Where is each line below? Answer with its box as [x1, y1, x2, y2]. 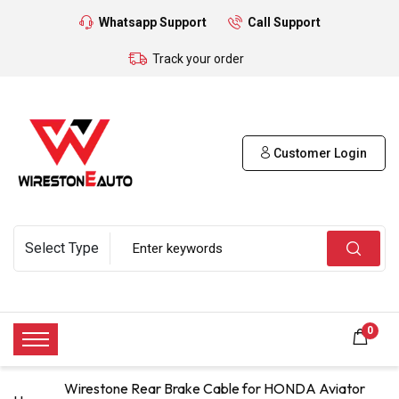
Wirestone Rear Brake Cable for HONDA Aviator [64, 379, 365, 397]
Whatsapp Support [98, 15, 207, 29]
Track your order [152, 52, 244, 66]
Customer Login [271, 145, 367, 160]
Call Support [247, 15, 321, 29]
